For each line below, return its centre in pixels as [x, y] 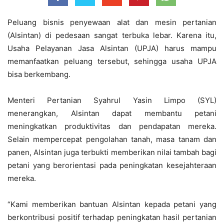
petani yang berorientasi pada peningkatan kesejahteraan [112, 165]
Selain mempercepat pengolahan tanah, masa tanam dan [112, 139]
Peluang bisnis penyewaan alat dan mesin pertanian [112, 22]
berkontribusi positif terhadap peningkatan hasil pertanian [112, 217]
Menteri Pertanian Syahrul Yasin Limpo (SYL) [112, 100]
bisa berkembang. [39, 74]
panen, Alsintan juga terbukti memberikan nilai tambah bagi [112, 152]
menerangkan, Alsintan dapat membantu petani [112, 113]
